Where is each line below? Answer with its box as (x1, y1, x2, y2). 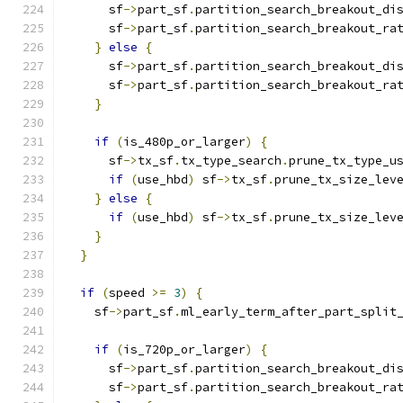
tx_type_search (181, 153, 282, 168)
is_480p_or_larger (123, 134, 246, 149)
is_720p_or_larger (123, 342, 246, 357)
